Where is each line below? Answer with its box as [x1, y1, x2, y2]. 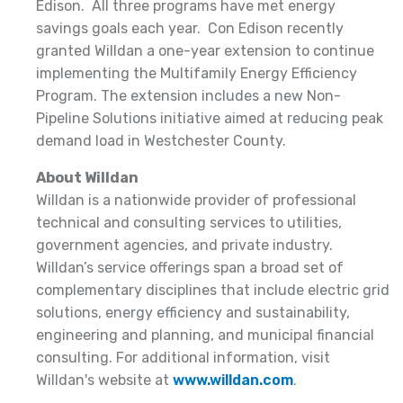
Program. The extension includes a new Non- [36, 86, 341, 104]
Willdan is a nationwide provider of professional [36, 191, 356, 209]
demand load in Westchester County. [36, 131, 286, 149]
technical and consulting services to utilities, [36, 213, 342, 231]
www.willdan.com [173, 371, 293, 389]
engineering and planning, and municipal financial [36, 326, 374, 344]
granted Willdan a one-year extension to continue [36, 41, 374, 59]
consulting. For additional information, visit [36, 348, 330, 366]
